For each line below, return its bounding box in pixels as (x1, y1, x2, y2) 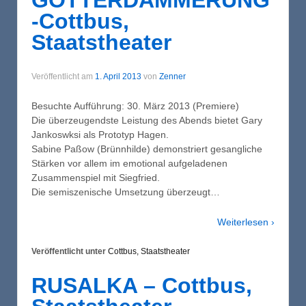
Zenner (159, 71, 186, 81)
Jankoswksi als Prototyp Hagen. (31, 129, 169, 141)
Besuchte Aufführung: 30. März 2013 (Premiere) (31, 100, 239, 112)
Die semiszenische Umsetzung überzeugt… (31, 186, 220, 198)
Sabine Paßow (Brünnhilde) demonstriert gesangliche (31, 143, 262, 155)
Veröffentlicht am (31, 71, 95, 81)
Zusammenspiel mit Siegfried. (31, 172, 160, 184)
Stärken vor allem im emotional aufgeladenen (31, 158, 227, 169)
